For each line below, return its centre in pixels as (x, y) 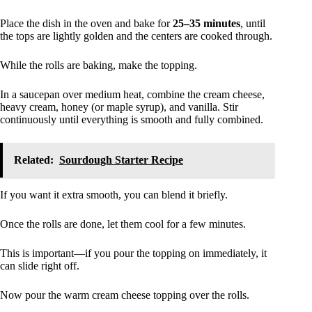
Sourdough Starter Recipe (121, 159)
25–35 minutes (206, 23)
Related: (34, 159)
